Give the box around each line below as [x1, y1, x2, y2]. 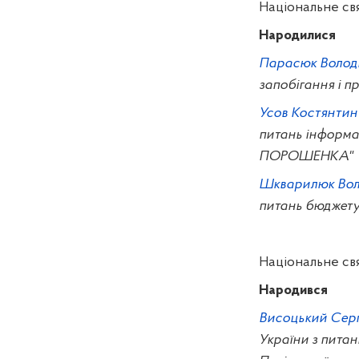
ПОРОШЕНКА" [259, 149, 353, 164]
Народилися [259, 28, 336, 43]
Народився [259, 283, 328, 298]
